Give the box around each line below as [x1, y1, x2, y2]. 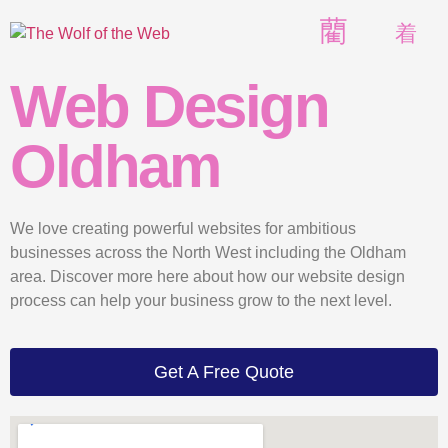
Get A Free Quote [154, 361, 294, 382]
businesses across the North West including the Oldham [10, 244, 406, 262]
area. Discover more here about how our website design [10, 268, 405, 286]
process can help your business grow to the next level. [10, 292, 392, 310]
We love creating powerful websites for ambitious [10, 220, 356, 238]
